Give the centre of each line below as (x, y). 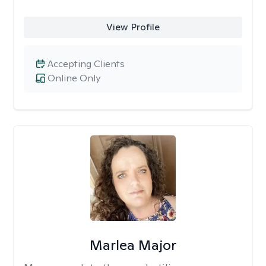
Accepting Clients (86, 64)
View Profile (133, 27)
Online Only (74, 78)
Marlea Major (133, 245)
